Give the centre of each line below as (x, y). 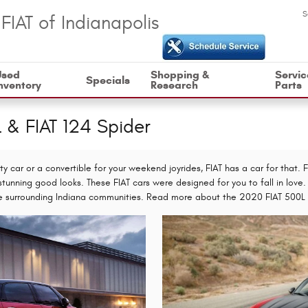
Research (175, 85)
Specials (108, 80)
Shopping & (180, 75)
